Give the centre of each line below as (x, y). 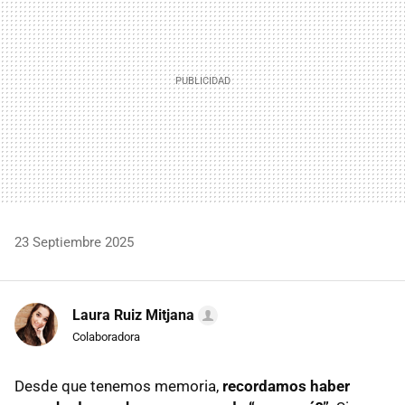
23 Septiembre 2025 (74, 243)
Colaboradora (106, 337)
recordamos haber (286, 386)
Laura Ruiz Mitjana (133, 316)
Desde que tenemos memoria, (118, 386)
